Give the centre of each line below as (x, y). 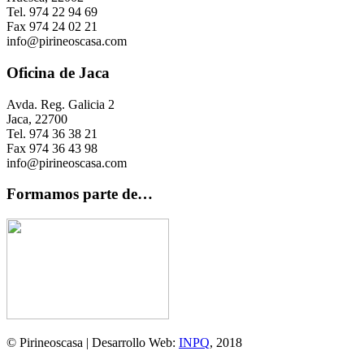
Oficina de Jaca (58, 73)
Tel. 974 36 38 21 (52, 133)
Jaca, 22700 (37, 119)
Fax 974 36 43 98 (52, 148)
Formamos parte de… (80, 194)
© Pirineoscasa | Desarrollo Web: (93, 343)
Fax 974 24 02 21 (52, 27)
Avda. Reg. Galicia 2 (61, 104)
